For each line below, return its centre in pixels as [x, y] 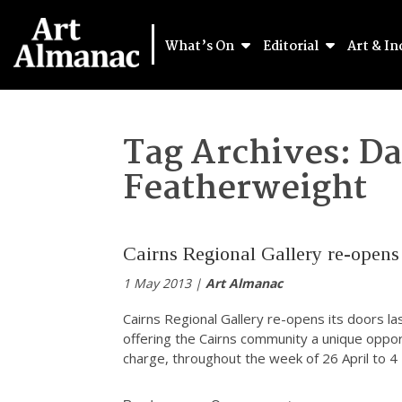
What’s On [201, 47]
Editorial [292, 47]
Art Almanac [244, 284]
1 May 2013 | [164, 284]
